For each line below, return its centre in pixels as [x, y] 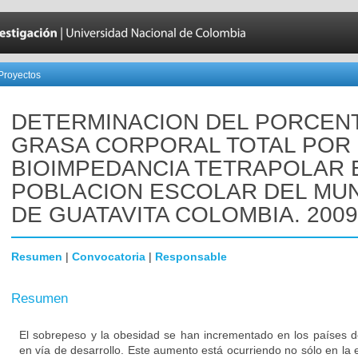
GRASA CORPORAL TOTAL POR [181, 145]
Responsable [191, 257]
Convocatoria [109, 257]
